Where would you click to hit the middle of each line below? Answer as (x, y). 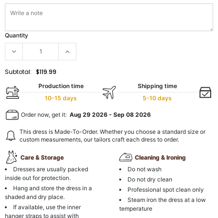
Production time (61, 86)
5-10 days (157, 98)
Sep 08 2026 (132, 115)
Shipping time (157, 86)
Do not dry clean (150, 179)
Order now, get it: (45, 115)
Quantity (17, 35)
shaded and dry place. (35, 197)
